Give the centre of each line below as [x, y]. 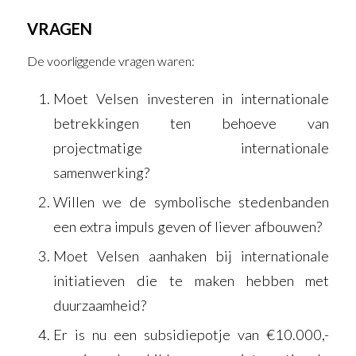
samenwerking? [101, 172]
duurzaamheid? [99, 305]
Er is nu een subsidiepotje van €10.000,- [191, 334]
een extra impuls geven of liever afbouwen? [187, 226]
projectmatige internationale [191, 147]
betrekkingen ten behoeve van [191, 123]
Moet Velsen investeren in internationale [191, 98]
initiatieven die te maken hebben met [191, 280]
